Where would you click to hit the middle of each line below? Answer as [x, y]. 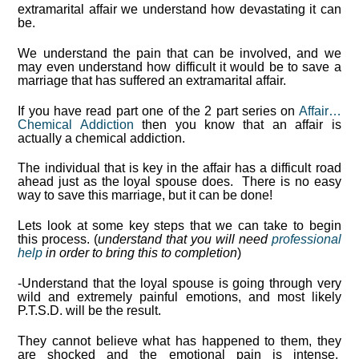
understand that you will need [185, 240]
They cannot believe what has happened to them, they [179, 341]
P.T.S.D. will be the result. [90, 311]
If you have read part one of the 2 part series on [158, 111]
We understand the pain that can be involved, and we [179, 53]
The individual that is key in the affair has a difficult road [179, 168]
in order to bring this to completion [140, 253]
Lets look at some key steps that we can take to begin [179, 226]
